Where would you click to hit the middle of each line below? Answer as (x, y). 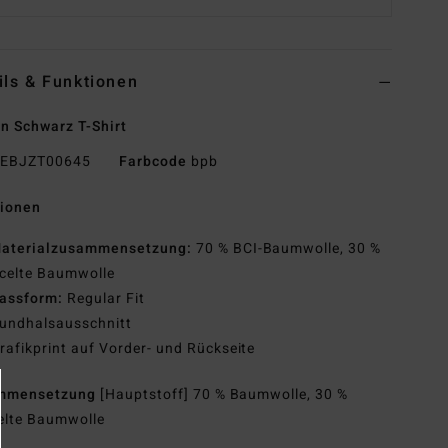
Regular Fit (104, 299)
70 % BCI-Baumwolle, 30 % (286, 249)
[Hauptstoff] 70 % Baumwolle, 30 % (224, 395)
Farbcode (152, 162)
